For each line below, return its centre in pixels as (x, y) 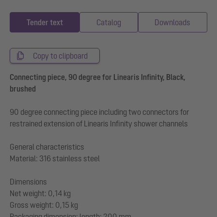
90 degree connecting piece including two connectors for (99, 112)
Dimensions (28, 181)
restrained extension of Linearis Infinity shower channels (99, 123)
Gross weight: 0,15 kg (44, 205)
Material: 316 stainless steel (55, 158)
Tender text (45, 22)
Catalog (108, 22)
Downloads (173, 22)
